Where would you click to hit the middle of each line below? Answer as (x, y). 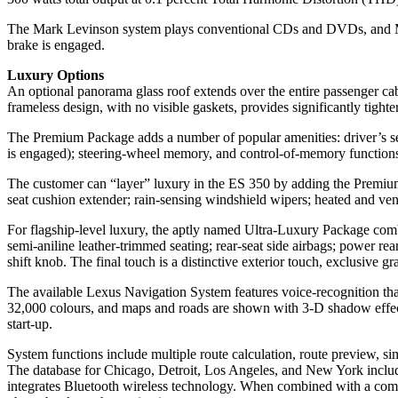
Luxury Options (56, 76)
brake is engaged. (56, 45)
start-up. (30, 324)
